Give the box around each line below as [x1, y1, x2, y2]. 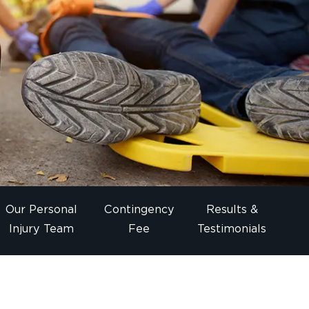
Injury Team [8, 222, 74, 236]
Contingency [103, 203, 175, 217]
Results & [206, 203, 258, 217]
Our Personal [5, 203, 77, 217]
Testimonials [197, 222, 267, 236]
